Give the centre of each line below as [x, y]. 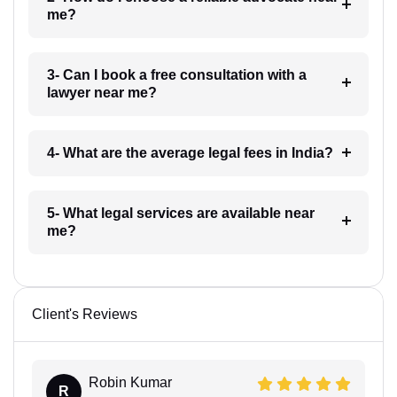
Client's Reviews [85, 314]
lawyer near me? [101, 92]
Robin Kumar [130, 382]
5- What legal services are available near [180, 213]
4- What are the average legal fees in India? [190, 152]
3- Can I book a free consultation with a [176, 74]
